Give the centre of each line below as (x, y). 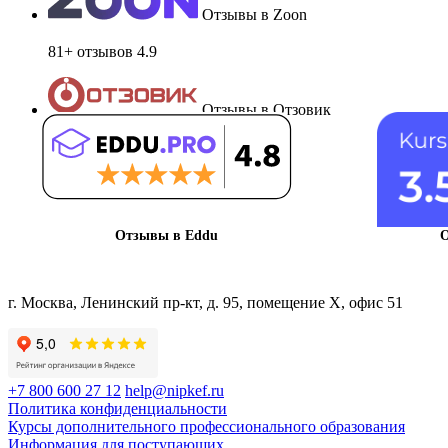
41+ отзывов (90, 146)
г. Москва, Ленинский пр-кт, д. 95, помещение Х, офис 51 (205, 302)
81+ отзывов (90, 51)
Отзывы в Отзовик (266, 109)
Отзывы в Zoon (254, 14)
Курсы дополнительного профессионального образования (206, 426)
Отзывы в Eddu (166, 235)
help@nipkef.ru (174, 390)
